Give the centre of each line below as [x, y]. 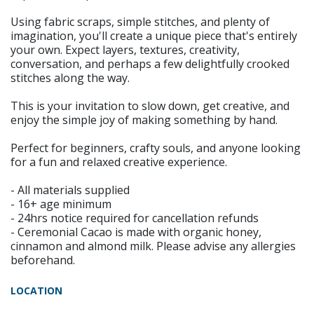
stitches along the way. [70, 78]
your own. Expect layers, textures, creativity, [125, 50]
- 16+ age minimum [61, 204]
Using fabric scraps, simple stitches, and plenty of [140, 22]
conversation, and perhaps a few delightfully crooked [150, 64]
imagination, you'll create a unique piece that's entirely [154, 36]
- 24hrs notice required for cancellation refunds [135, 218]
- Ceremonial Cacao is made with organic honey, [136, 232]
